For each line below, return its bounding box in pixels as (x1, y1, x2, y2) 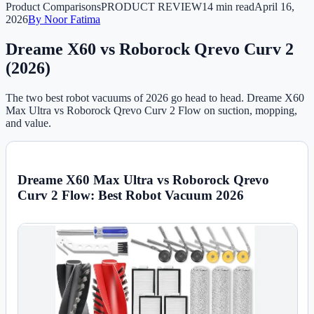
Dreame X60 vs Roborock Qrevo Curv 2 (6, 39, 294, 58)
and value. (6, 116, 51, 129)
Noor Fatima (44, 13, 100, 25)
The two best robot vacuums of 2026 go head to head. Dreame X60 (6, 91, 304, 104)
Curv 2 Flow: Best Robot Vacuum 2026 (18, 187, 244, 203)
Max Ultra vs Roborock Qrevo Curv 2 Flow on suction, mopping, (6, 104, 297, 116)
